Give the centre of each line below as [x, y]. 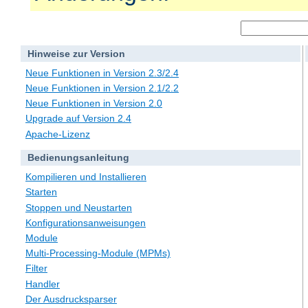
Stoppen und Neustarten [79, 207]
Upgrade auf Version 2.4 [78, 119]
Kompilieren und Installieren [86, 177]
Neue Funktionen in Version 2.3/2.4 [102, 73]
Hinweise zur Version [76, 54]
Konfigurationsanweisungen [86, 222]
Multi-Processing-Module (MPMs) [98, 253]
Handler [43, 284]
